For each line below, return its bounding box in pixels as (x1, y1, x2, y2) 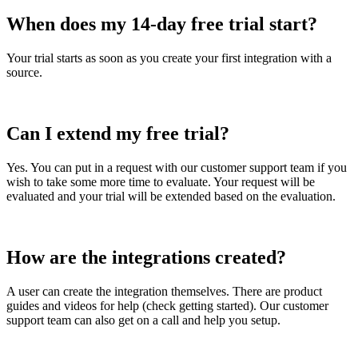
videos (64, 298, 97, 312)
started (217, 298, 249, 312)
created (215, 246, 276, 268)
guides (6, 298, 39, 312)
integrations (112, 246, 210, 268)
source (6, 66, 39, 80)
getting (179, 298, 213, 312)
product (284, 284, 322, 298)
